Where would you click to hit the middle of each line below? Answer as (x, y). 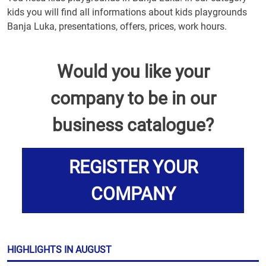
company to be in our (133, 98)
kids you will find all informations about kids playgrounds (127, 12)
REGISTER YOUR (133, 167)
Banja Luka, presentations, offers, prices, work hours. (117, 26)
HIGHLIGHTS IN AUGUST (59, 250)
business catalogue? (133, 125)
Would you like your (133, 72)
